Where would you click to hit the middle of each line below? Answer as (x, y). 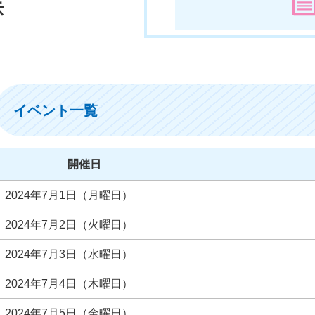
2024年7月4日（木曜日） (69, 284)
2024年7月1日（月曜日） (69, 195)
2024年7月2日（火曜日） (69, 225)
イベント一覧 (56, 111)
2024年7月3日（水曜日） (69, 255)
